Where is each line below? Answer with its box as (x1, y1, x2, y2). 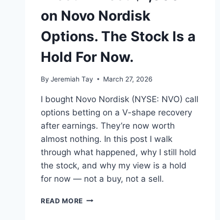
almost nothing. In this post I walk (41, 134, 172, 144)
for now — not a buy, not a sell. (41, 173, 164, 184)
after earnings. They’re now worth (41, 120, 175, 131)
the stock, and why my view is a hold (41, 160, 187, 170)
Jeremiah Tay (51, 75, 94, 83)
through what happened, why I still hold (41, 147, 196, 157)
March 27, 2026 (103, 75, 153, 83)
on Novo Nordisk (41, 7, 150, 24)
